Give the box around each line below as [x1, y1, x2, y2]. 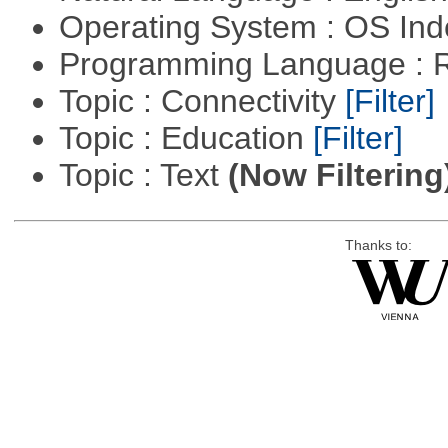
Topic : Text [58, 157, 228, 194]
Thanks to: [344, 238, 412, 254]
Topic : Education [58, 120, 313, 157]
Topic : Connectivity [58, 83, 345, 120]
